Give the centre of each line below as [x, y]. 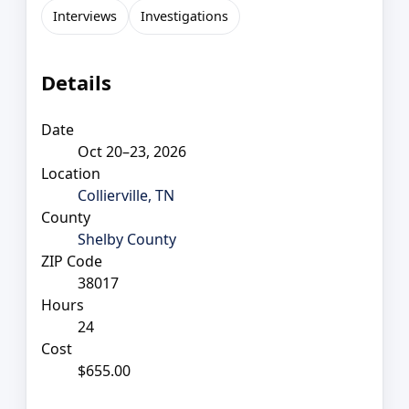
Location [71, 173]
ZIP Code [72, 261]
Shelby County [127, 239]
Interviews [85, 16]
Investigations [184, 16]
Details [76, 83]
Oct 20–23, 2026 [132, 151]
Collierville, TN [126, 195]
